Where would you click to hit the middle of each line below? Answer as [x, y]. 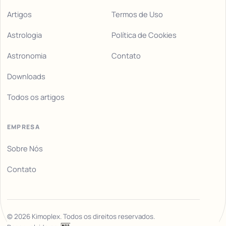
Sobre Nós [25, 149]
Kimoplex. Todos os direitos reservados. [92, 217]
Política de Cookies [144, 35]
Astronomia [26, 56]
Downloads [26, 76]
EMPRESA [23, 127]
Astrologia [24, 35]
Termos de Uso [137, 14]
